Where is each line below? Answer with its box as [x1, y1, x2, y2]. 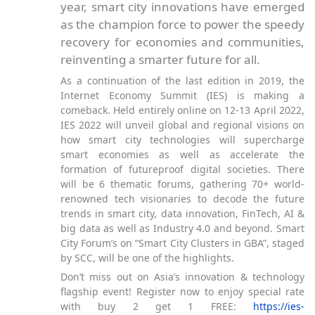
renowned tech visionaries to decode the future [60, 191, 304, 205]
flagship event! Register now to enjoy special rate [60, 285, 304, 299]
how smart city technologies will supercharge [60, 132, 304, 146]
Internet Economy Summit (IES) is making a [60, 88, 304, 102]
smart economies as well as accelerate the [60, 147, 304, 161]
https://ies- [253, 300, 304, 314]
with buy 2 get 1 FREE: [60, 300, 253, 314]
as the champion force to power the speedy [60, 16, 304, 33]
